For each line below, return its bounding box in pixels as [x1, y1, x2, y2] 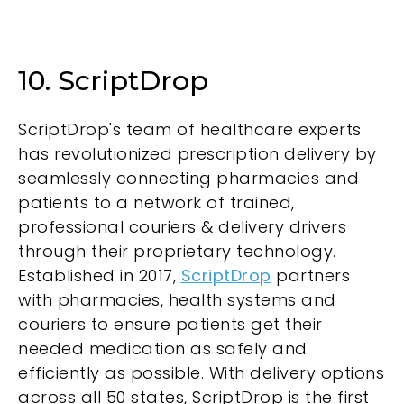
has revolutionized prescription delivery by [18, 142, 377, 166]
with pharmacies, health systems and [18, 289, 336, 312]
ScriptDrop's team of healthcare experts [18, 118, 362, 142]
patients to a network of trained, [18, 191, 295, 215]
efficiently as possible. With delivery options [18, 362, 384, 385]
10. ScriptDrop [18, 63, 208, 97]
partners [271, 264, 350, 288]
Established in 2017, [18, 264, 181, 288]
